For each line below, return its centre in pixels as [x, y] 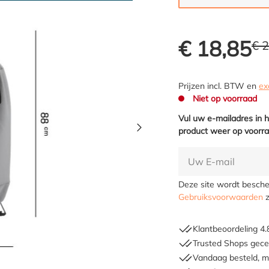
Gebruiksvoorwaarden [221, 197]
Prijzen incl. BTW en [219, 86]
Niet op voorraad [224, 98]
